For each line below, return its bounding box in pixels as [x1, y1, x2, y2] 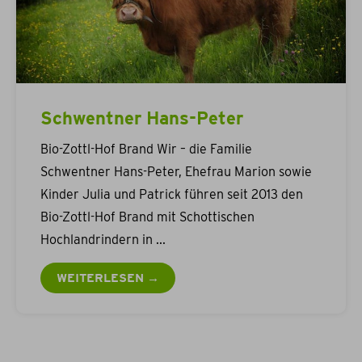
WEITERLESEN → [57, 271, 159, 286]
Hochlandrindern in [40, 232, 153, 248]
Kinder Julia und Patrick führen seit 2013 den [40, 187, 303, 203]
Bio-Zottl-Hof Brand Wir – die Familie [40, 141, 252, 158]
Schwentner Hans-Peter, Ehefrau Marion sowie [40, 164, 312, 180]
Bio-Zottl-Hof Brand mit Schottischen [40, 209, 255, 225]
